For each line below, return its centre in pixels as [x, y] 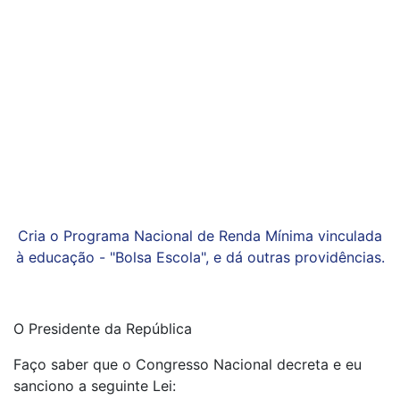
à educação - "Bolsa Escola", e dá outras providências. [200, 257]
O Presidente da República [103, 329]
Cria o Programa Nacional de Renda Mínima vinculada [200, 236]
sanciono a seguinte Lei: [95, 386]
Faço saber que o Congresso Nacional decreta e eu [187, 364]
